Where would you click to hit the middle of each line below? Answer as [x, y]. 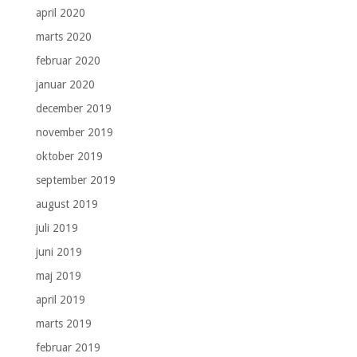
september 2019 [75, 180]
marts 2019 [63, 323]
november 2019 [74, 132]
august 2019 [67, 204]
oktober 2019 [69, 156]
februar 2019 [68, 347]
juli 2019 [57, 228]
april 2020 [60, 12]
